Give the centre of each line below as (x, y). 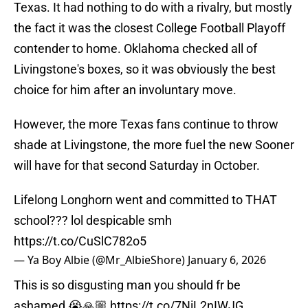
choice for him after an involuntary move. (125, 90)
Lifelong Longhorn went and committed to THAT (145, 200)
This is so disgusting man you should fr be (127, 285)
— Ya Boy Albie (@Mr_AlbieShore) (101, 260)
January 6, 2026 (227, 260)
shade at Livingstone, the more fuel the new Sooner (154, 145)
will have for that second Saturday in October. (137, 166)
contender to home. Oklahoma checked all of (135, 49)
